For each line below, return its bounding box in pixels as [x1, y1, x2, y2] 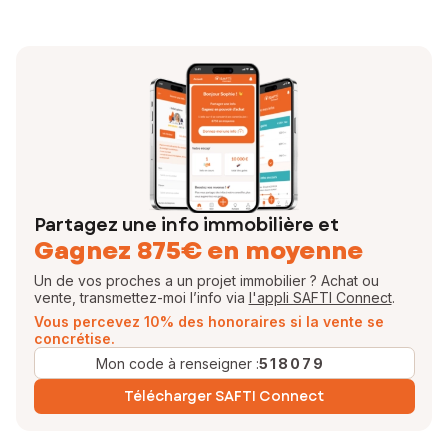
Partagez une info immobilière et [33, 212, 339, 238]
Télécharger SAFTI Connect [124, 385, 324, 406]
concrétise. [33, 330, 115, 347]
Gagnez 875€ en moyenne [33, 233, 363, 268]
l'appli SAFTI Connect [248, 289, 392, 306]
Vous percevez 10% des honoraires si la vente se [33, 313, 384, 330]
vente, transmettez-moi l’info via [33, 289, 249, 306]
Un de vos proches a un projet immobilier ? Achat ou [33, 272, 379, 289]
